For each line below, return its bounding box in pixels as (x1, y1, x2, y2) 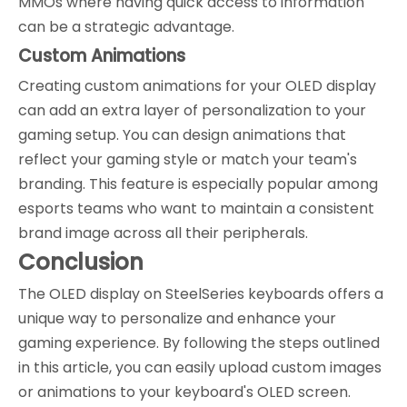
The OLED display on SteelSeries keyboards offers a (18, 283, 383, 304)
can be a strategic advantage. (18, 15, 234, 37)
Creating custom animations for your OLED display (18, 74, 376, 96)
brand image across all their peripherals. (18, 222, 308, 243)
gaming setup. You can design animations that (18, 124, 346, 145)
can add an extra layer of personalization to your (18, 99, 366, 121)
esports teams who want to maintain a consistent (18, 197, 374, 219)
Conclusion (18, 246, 144, 277)
